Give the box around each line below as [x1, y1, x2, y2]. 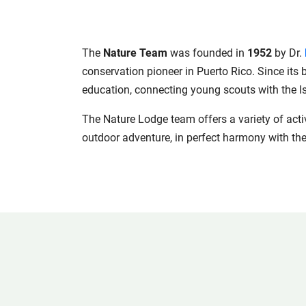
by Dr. [272, 46, 305, 59]
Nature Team [103, 46, 167, 59]
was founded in [167, 46, 247, 59]
